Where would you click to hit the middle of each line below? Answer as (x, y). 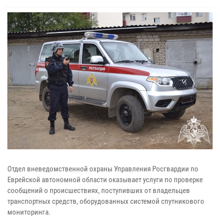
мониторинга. (29, 212)
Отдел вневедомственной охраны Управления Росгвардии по (103, 169)
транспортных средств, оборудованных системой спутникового (106, 201)
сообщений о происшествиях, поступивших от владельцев (99, 190)
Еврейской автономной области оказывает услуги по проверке (105, 179)
